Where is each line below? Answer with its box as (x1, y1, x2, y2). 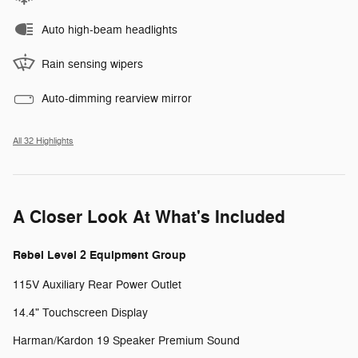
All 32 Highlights (13, 136, 74, 147)
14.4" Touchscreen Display (13, 306, 148, 320)
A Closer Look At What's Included (13, 206, 285, 229)
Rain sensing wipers (42, 58, 143, 72)
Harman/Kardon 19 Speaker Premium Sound (13, 334, 240, 348)
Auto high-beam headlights (42, 23, 177, 38)
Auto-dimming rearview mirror (42, 92, 192, 106)
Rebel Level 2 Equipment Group (13, 248, 186, 264)
